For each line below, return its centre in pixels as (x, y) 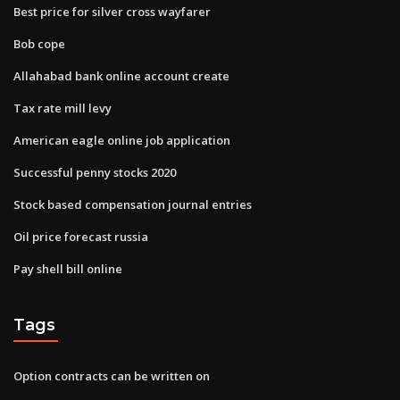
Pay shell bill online (68, 268)
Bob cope (39, 43)
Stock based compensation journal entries (133, 204)
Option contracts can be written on (112, 375)
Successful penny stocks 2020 (95, 172)
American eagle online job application (122, 140)
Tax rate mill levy (62, 108)
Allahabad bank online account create (121, 75)
